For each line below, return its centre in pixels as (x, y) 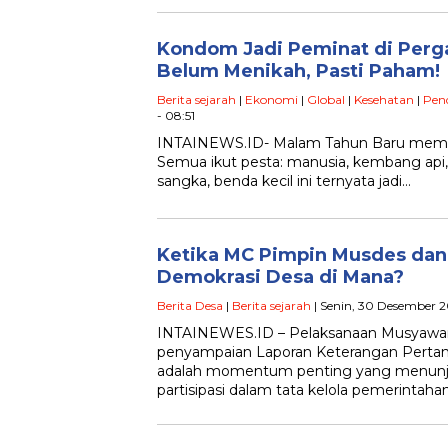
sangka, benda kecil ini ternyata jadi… (284, 181)
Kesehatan (384, 100)
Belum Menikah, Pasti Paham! (298, 71)
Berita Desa (190, 306)
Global (326, 100)
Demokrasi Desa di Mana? (280, 277)
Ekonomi (271, 100)
